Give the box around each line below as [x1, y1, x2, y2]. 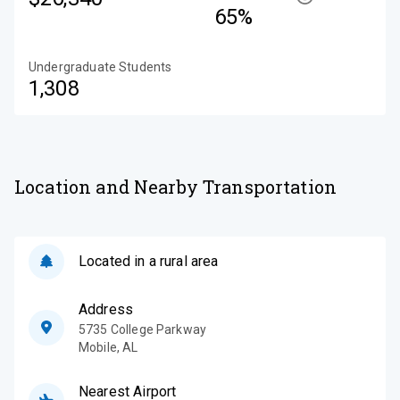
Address [79, 300, 134, 318]
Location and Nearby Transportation [14, 174, 337, 198]
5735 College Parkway [79, 321, 206, 337]
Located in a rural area [79, 252, 219, 270]
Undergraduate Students [29, 59, 172, 74]
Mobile [79, 339, 117, 354]
